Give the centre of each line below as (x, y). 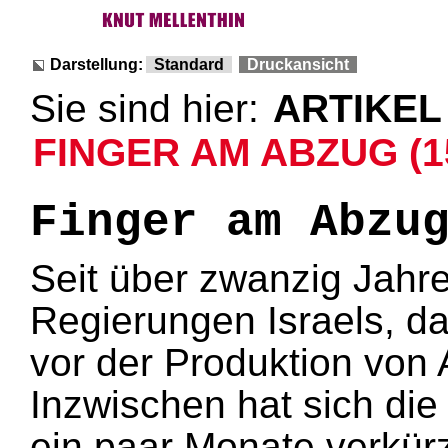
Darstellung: (96, 64)
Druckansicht (297, 64)
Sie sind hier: (150, 108)
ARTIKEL (358, 108)
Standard (189, 64)
